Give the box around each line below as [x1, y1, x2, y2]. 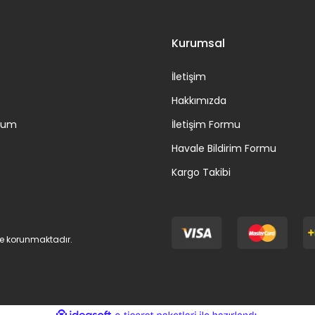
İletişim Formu [172, 117, 240, 131]
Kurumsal [172, 34, 225, 51]
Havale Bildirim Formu [172, 141, 276, 155]
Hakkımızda [172, 93, 226, 108]
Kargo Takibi [172, 165, 231, 179]
